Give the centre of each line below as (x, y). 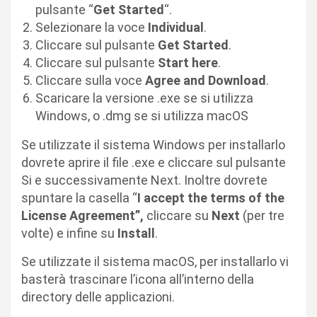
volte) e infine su (69, 234)
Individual (176, 28)
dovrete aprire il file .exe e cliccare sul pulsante (154, 163)
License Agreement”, (84, 216)
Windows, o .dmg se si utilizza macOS (142, 116)
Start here (188, 63)
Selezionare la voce (92, 28)
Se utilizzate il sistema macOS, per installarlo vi (155, 262)
